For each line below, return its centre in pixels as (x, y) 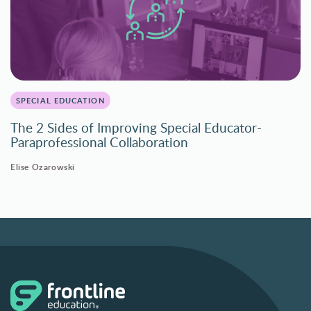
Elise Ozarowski (43, 167)
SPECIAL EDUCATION (60, 100)
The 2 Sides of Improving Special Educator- (136, 127)
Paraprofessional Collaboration (99, 142)
